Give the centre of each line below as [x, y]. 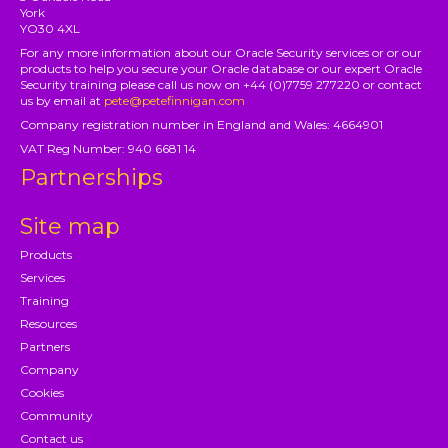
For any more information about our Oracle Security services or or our [221, 52]
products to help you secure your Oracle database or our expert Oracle [221, 68]
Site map [70, 226]
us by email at [62, 100]
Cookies [42, 392]
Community [57, 415]
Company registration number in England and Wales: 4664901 [202, 124]
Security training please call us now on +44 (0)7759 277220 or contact [221, 84]
